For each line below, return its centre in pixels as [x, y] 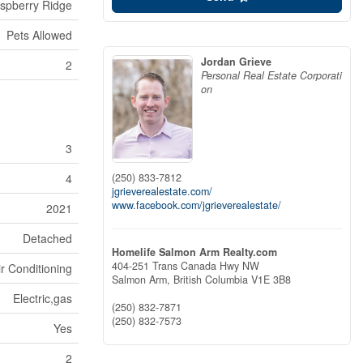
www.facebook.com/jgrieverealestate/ [196, 205]
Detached [47, 238]
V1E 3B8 [271, 279]
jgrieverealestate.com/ [162, 191]
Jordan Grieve [236, 62]
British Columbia [211, 279]
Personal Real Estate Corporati [271, 75]
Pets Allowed [39, 35]
